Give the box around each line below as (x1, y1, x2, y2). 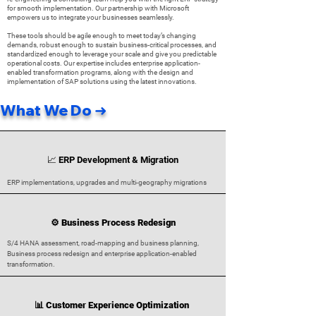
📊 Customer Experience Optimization (35, 300, 191, 310)
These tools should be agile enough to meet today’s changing (7, 32, 196, 39)
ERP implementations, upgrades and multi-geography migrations (7, 178, 207, 186)
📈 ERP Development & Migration (47, 154, 178, 165)
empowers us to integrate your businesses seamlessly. (7, 13, 176, 21)
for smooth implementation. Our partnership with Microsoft (7, 4, 189, 12)
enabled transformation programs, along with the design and (7, 68, 193, 76)
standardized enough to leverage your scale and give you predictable (7, 50, 217, 58)
